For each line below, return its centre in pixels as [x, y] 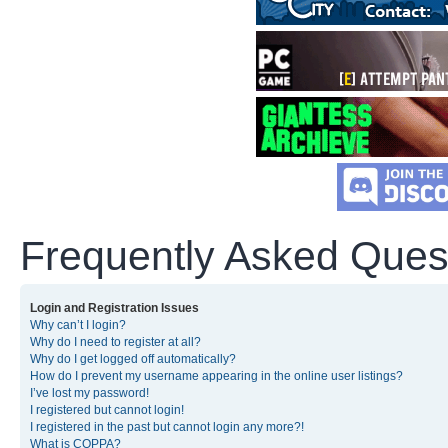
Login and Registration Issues [114, 307]
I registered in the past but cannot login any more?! [167, 426]
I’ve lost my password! [89, 392]
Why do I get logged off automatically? [133, 358]
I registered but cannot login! [107, 409]
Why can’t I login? [78, 324]
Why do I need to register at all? [115, 341]
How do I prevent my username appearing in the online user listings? [216, 375]
